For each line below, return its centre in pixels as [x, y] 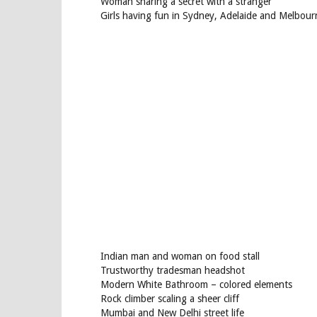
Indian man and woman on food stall [180, 256]
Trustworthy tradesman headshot [173, 270]
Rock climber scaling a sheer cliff [170, 299]
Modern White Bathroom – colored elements [196, 284]
